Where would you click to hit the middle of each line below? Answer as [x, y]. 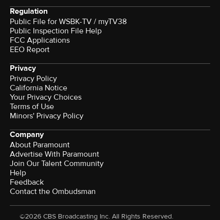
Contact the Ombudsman [53, 191]
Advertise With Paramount [55, 154]
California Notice [39, 88]
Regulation [29, 11]
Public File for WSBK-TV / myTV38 [68, 21]
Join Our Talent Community [57, 163]
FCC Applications [40, 40]
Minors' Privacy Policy [47, 116]
